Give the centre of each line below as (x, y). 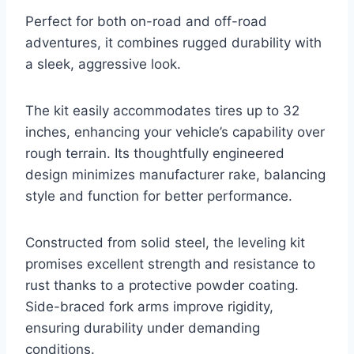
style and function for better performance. (159, 196)
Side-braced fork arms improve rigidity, (149, 307)
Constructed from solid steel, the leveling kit (165, 243)
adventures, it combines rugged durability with (173, 43)
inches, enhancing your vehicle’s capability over (175, 132)
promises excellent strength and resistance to (170, 264)
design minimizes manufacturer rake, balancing (175, 175)
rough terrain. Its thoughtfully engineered (155, 154)
